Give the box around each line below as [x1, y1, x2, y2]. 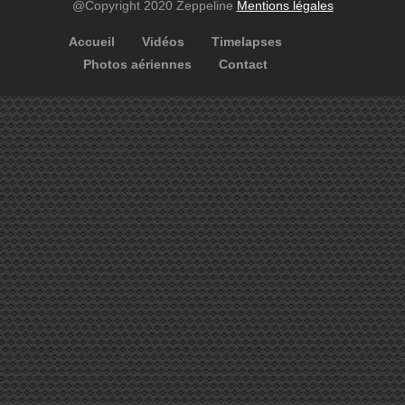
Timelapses [212, 34, 282, 49]
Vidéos [142, 34, 184, 49]
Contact [219, 57, 268, 71]
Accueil [69, 34, 115, 49]
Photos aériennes [83, 57, 192, 71]
